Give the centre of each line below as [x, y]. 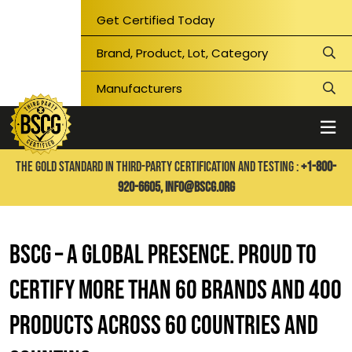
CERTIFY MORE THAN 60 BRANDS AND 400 [176, 290]
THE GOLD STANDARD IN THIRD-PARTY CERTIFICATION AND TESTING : [157, 167]
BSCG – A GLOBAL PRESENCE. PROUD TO [163, 255]
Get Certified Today [156, 20]
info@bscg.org [200, 187]
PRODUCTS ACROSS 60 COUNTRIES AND [164, 326]
